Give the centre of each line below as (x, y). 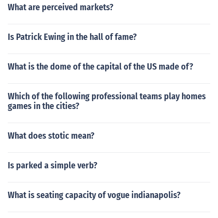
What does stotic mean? (51, 136)
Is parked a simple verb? (53, 165)
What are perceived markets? (61, 7)
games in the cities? (44, 106)
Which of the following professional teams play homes (107, 96)
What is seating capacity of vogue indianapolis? (94, 195)
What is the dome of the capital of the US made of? (100, 67)
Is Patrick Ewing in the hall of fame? (72, 37)
